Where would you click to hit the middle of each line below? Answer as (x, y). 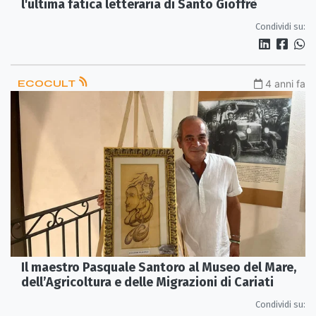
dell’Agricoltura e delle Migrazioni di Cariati (147, 282)
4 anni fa (285, 83)
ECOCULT (48, 83)
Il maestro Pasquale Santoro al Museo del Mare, (159, 268)
